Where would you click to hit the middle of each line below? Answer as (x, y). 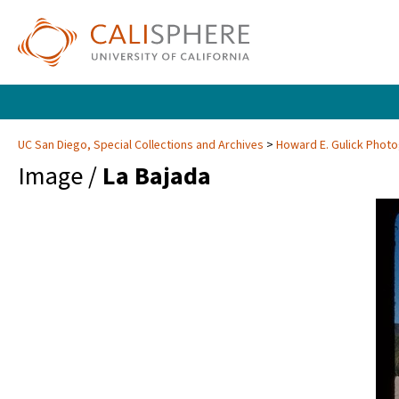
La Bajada (157, 177)
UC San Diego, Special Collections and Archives (142, 146)
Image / (60, 177)
